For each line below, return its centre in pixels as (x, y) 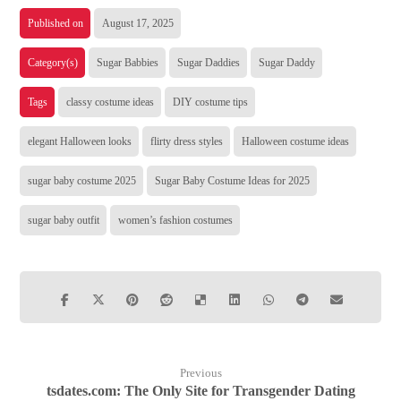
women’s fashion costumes (176, 220)
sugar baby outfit (64, 220)
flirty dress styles (187, 141)
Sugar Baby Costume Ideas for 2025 (233, 181)
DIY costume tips (211, 102)
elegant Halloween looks (80, 141)
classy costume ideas (111, 102)
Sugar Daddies (209, 63)
